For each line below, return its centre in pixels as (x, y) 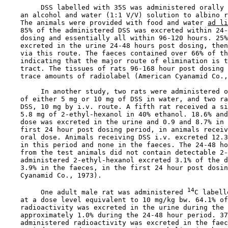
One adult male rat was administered (96, 192)
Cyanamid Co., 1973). (53, 175)
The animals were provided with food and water (106, 22)
